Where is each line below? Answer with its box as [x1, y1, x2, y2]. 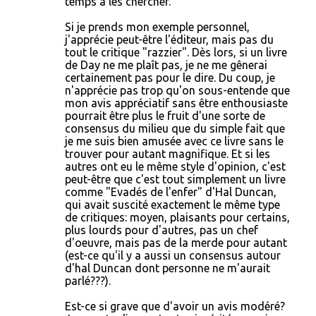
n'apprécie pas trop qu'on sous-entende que [65, 84, 290, 97]
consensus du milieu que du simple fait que [65, 122, 285, 135]
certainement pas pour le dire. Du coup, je [65, 71, 275, 84]
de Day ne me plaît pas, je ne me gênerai [65, 59, 267, 71]
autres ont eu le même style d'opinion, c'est [65, 160, 286, 173]
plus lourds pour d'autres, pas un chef [65, 224, 258, 236]
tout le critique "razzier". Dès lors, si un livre [65, 46, 287, 59]
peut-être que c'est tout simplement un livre [65, 173, 286, 186]
